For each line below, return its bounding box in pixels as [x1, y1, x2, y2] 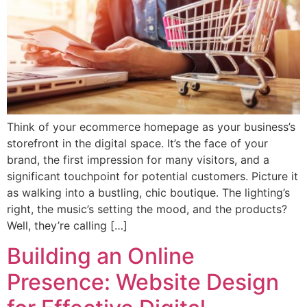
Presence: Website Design [7, 269, 279, 296]
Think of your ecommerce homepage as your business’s [7, 119, 295, 134]
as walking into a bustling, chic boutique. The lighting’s [7, 185, 290, 199]
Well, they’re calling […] [7, 218, 127, 232]
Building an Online [7, 243, 195, 270]
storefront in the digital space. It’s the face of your [7, 136, 268, 150]
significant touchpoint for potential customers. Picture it [7, 169, 298, 183]
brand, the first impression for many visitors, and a [7, 152, 269, 167]
